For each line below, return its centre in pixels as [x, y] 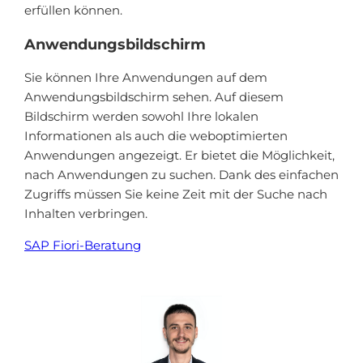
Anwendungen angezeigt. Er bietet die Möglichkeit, [179, 156]
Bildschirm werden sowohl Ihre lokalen [141, 117]
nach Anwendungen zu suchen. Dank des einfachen [181, 175]
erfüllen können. [73, 10]
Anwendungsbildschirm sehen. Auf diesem [154, 97]
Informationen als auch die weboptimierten [156, 136]
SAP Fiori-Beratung [83, 246]
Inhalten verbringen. [86, 214]
